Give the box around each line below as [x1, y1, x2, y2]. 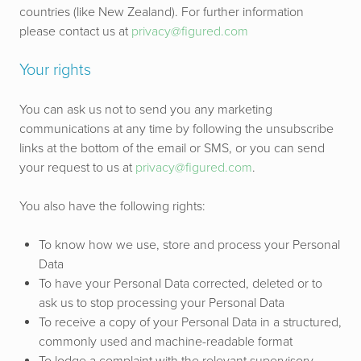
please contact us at [19, 23, 131, 39]
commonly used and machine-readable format [39, 334, 293, 350]
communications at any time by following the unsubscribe [19, 121, 334, 137]
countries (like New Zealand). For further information [19, 4, 304, 20]
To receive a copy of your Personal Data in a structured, [39, 314, 342, 330]
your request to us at [19, 160, 135, 176]
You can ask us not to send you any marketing [19, 102, 272, 118]
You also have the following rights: [19, 198, 205, 214]
